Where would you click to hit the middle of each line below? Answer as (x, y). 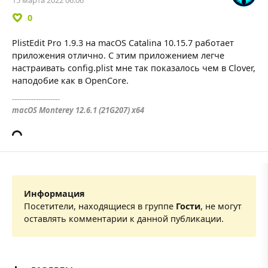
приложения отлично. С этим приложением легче (118, 55)
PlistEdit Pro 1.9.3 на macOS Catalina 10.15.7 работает (123, 42)
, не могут (221, 206)
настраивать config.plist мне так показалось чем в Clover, (134, 68)
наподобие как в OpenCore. (70, 80)
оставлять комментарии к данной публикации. (124, 218)
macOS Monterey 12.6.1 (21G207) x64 (78, 110)
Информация (54, 193)
